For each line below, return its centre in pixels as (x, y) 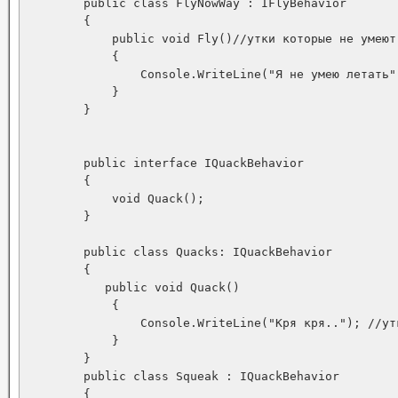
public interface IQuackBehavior (165, 163)
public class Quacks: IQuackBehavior (179, 252)
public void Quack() (133, 287)
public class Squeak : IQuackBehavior (183, 376)
